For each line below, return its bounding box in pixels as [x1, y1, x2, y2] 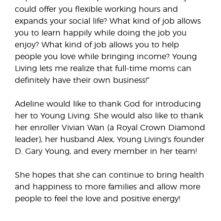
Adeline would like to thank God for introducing [15, 100, 201, 108]
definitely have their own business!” [15, 76, 149, 84]
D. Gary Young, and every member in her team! [15, 147, 197, 155]
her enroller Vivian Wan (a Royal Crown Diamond [15, 124, 205, 132]
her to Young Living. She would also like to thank [15, 112, 203, 120]
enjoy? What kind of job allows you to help [15, 41, 179, 49]
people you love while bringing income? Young [15, 53, 197, 61]
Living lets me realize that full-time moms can [15, 65, 191, 73]
